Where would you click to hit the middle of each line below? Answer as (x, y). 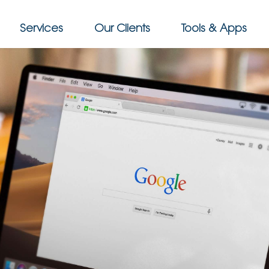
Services (41, 28)
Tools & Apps (214, 28)
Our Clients (122, 28)
